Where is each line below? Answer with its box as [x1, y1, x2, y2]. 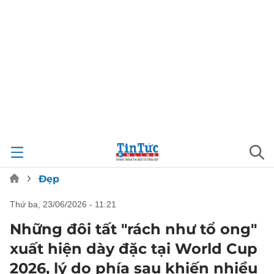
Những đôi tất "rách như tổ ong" [10, 220, 257, 238]
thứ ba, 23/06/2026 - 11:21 [15, 199, 116, 209]
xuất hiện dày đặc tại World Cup [10, 240, 257, 257]
